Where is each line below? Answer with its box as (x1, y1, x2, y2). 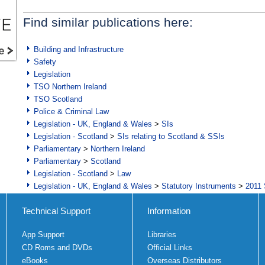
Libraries (147, 230, 176, 240)
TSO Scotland (34, 95, 82, 104)
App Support (21, 230, 64, 240)
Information (147, 206, 190, 216)
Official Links (147, 243, 192, 253)
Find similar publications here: (23, 15, 193, 30)
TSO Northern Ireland (34, 82, 106, 92)
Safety (34, 57, 56, 67)
